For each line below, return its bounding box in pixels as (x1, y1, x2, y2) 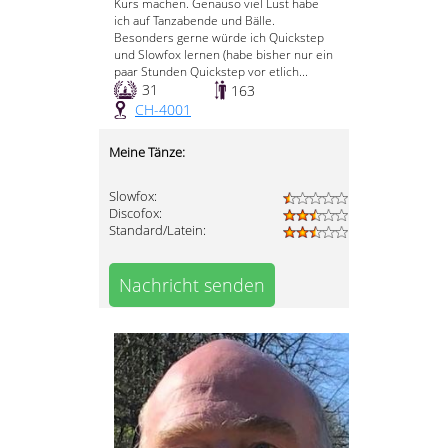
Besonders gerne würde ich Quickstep (114, 29, 324, 47)
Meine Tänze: (109, 144, 185, 162)
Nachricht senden (119, 273, 265, 298)
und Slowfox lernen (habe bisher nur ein (114, 46, 333, 64)
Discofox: (109, 205, 162, 223)
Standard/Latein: (109, 222, 206, 240)
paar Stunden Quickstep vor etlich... (114, 63, 308, 81)
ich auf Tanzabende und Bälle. (114, 12, 275, 30)
